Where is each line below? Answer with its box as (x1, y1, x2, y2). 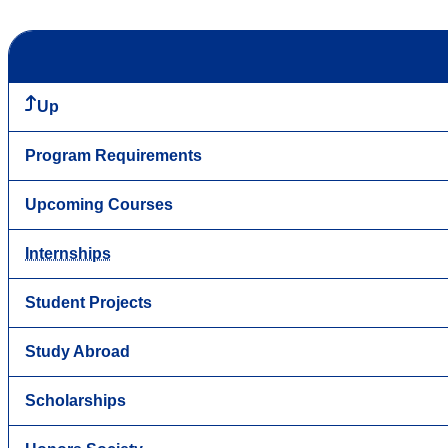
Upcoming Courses (25, 195, 173, 213)
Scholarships (25, 391, 126, 409)
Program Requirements (25, 146, 202, 164)
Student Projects (25, 293, 152, 311)
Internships (25, 244, 111, 262)
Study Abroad (25, 342, 130, 360)
